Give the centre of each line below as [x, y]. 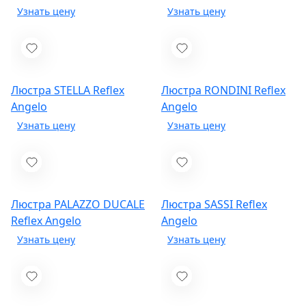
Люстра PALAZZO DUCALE [78, 205]
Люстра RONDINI [208, 91]
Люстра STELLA [52, 91]
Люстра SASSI [198, 205]
